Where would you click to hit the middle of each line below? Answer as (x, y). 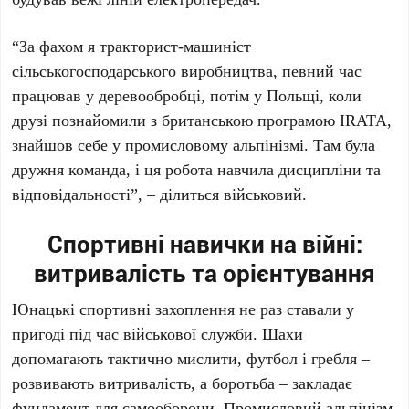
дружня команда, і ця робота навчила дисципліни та (197, 169)
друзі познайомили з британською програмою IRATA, (202, 120)
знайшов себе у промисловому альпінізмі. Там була (194, 144)
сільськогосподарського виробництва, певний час (187, 70)
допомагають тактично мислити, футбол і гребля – (191, 358)
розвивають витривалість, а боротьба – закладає (183, 383)
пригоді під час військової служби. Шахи (158, 333)
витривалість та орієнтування (204, 273)
